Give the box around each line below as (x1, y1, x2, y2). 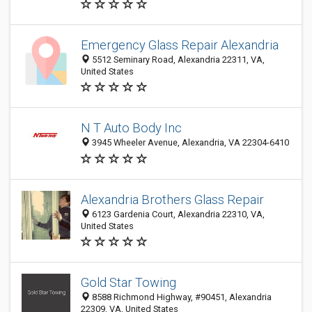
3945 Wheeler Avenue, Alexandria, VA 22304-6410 (90, 137, 289, 148)
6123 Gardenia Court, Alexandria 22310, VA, (90, 209, 265, 219)
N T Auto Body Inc (81, 120, 182, 136)
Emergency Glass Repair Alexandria (81, 38, 279, 52)
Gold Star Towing (81, 275, 176, 290)
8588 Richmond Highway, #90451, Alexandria (90, 292, 272, 302)
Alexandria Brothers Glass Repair (81, 192, 264, 207)
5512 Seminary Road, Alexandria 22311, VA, (90, 54, 265, 65)
